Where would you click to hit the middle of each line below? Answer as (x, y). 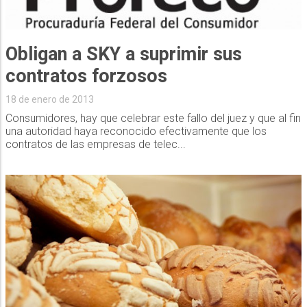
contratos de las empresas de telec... (95, 144)
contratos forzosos (86, 76)
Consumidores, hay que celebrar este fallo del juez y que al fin (153, 118)
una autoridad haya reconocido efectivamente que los (136, 131)
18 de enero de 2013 (49, 99)
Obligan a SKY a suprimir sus (123, 54)
